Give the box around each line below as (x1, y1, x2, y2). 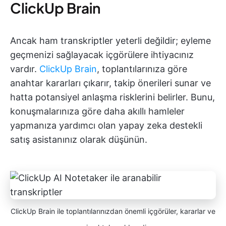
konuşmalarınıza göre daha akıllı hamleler (10, 106, 185, 117)
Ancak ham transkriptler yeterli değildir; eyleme (10, 35, 211, 46)
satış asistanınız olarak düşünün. (10, 134, 147, 145)
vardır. (10, 64, 39, 74)
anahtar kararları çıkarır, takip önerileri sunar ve (10, 78, 211, 88)
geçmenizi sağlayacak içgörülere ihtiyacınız (10, 49, 194, 60)
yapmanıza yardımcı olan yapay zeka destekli (10, 120, 202, 131)
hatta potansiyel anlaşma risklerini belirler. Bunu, (10, 92, 215, 102)
